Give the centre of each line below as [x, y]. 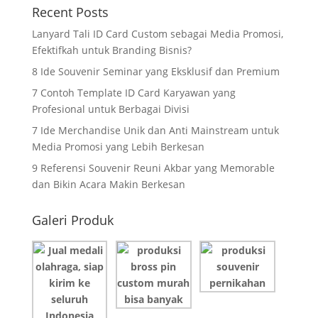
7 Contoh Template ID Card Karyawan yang [133, 93]
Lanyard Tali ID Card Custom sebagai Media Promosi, [157, 34]
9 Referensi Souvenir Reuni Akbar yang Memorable [153, 168]
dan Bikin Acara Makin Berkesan [108, 184]
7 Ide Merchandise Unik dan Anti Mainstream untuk [155, 130]
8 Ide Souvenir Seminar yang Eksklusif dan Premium [155, 71]
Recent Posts [70, 12]
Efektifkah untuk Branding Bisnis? [111, 50]
